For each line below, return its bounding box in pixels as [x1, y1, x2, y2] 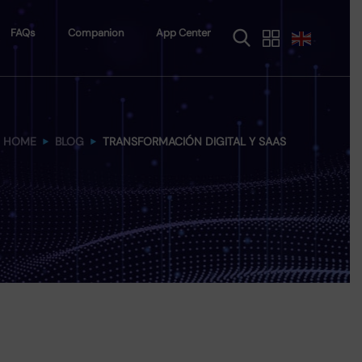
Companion [68, 26, 124, 40]
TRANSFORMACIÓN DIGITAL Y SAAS [102, 134, 286, 149]
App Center [156, 26, 212, 40]
